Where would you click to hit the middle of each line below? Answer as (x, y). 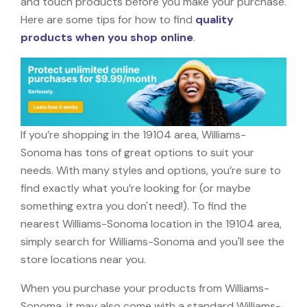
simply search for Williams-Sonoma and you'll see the (152, 241)
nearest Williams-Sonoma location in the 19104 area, (151, 223)
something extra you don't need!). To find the (134, 206)
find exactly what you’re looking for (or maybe (136, 188)
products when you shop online (107, 37)
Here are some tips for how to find (108, 19)
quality (214, 19)
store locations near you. (83, 259)
